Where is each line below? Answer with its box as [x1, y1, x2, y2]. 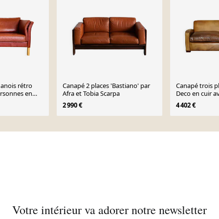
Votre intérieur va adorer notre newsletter [12, 202, 207, 218]
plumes [175, 97, 197, 106]
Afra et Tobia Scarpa [63, 89, 120, 98]
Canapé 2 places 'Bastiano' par [63, 81, 151, 90]
